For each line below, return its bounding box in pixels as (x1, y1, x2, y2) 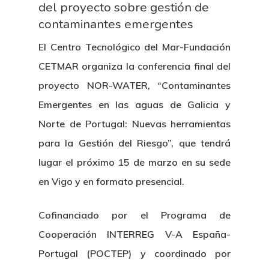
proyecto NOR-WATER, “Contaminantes (38, 79, 231, 91)
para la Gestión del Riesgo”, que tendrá (38, 137, 231, 149)
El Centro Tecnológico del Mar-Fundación (38, 41, 231, 53)
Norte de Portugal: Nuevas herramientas (38, 118, 231, 130)
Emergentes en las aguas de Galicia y (38, 98, 231, 110)
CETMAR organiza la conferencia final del (38, 60, 231, 72)
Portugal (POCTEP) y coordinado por (38, 247, 231, 259)
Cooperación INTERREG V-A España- (38, 228, 231, 240)
